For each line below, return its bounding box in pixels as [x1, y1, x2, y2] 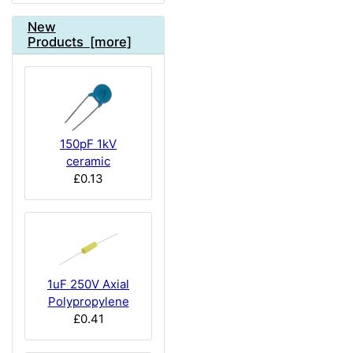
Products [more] [27, 34, 132, 50]
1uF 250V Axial [47, 276, 129, 292]
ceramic [66, 153, 110, 169]
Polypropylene [47, 293, 129, 309]
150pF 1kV [60, 136, 117, 151]
